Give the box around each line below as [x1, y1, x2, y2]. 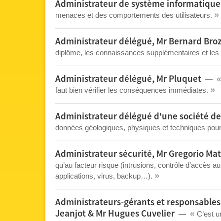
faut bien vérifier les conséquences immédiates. [55, 86, 210, 94]
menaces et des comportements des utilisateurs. [55, 11, 214, 19]
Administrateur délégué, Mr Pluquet [55, 73, 201, 85]
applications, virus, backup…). [55, 172, 154, 180]
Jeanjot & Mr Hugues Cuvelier [55, 208, 175, 220]
